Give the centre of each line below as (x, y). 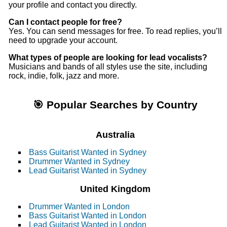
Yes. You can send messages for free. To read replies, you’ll (115, 31)
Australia (116, 135)
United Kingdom (116, 189)
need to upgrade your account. (63, 41)
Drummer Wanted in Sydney (79, 162)
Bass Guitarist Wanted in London (88, 216)
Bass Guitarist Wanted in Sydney (88, 153)
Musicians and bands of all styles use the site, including (108, 67)
